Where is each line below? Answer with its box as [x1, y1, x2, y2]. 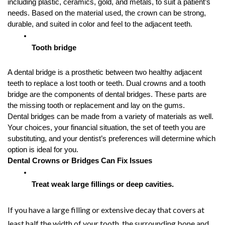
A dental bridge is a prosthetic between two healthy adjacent [8, 68, 202, 76]
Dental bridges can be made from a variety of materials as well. [8, 112, 213, 121]
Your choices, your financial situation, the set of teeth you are [8, 123, 205, 132]
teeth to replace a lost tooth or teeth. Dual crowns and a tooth [8, 79, 205, 87]
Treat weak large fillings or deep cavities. [32, 180, 174, 188]
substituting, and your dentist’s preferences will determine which [8, 134, 215, 143]
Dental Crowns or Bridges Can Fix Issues [8, 156, 152, 165]
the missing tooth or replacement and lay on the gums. [8, 101, 187, 109]
